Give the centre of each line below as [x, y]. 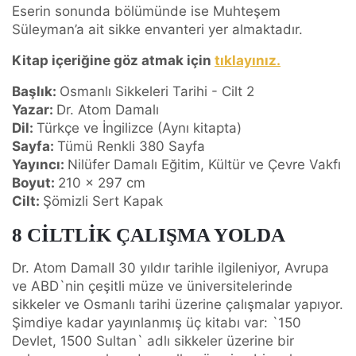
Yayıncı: [40, 165]
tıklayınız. [248, 61]
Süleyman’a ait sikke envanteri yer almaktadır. [157, 30]
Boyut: [35, 183]
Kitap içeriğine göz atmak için [113, 61]
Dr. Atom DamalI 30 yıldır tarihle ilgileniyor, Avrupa [170, 268]
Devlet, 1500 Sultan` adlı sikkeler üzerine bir [153, 341]
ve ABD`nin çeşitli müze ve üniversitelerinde [152, 286]
